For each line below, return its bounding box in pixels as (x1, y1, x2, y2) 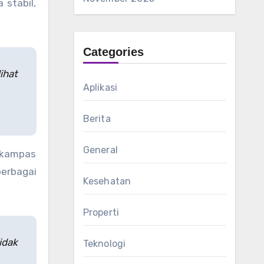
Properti (82, 207, 120, 218)
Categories (82, 45, 144, 58)
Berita (82, 113, 111, 124)
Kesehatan (82, 176, 131, 187)
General (82, 144, 118, 156)
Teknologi (82, 238, 126, 249)
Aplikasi (82, 82, 118, 93)
